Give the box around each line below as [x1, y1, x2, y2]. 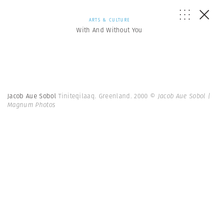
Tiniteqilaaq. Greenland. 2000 [58, 91, 150, 101]
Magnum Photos [7, 100, 56, 109]
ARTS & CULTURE [88, 17, 131, 23]
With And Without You [76, 25, 143, 35]
